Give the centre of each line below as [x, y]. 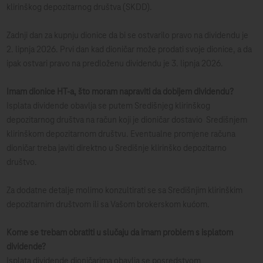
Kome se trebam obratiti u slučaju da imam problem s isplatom [120, 233]
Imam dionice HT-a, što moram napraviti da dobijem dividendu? [120, 92]
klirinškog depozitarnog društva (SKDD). [80, 8]
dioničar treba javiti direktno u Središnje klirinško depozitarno [117, 149]
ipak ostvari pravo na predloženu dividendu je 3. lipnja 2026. [115, 64]
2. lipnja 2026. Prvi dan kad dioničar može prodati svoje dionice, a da [129, 50]
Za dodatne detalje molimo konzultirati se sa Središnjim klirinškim [125, 191]
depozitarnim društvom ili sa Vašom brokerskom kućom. [108, 205]
